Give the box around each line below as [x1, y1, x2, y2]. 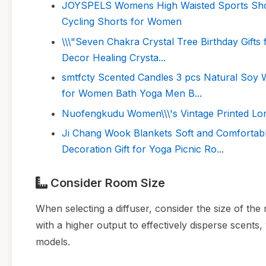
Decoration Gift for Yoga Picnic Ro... [62, 142, 224, 155]
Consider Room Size [47, 175, 165, 190]
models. [36, 235, 70, 248]
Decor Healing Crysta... [62, 51, 166, 64]
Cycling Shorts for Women [62, 15, 182, 28]
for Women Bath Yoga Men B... [62, 87, 202, 100]
